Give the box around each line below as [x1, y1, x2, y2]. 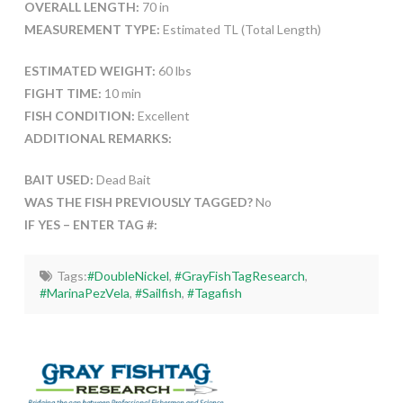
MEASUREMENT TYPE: [23, 22, 160, 38]
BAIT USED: [23, 172, 94, 188]
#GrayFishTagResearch [174, 268, 305, 284]
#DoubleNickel [86, 268, 169, 284]
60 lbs [155, 63, 192, 79]
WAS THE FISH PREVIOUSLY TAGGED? [23, 194, 255, 210]
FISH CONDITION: [23, 108, 135, 124]
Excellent [134, 108, 190, 124]
